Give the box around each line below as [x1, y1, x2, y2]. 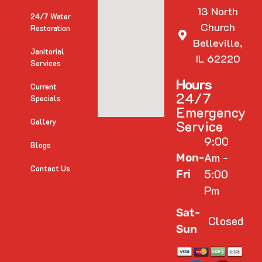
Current [30, 81, 57, 91]
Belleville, [192, 35, 243, 50]
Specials [30, 92, 61, 103]
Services [30, 57, 61, 68]
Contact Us [30, 163, 71, 173]
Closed [208, 213, 243, 228]
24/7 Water [30, 11, 71, 21]
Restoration [30, 22, 71, 33]
